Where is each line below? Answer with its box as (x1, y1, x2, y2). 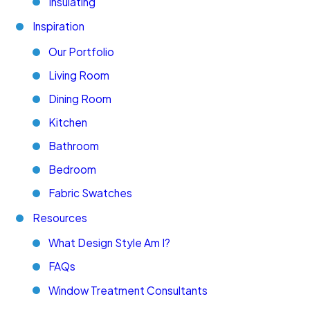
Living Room (48, 68, 110, 82)
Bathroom (48, 139, 100, 153)
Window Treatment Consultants (48, 283, 208, 297)
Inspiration (32, 19, 84, 33)
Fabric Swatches (48, 186, 133, 200)
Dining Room (48, 91, 112, 105)
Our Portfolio (48, 44, 115, 58)
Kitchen (48, 115, 88, 129)
